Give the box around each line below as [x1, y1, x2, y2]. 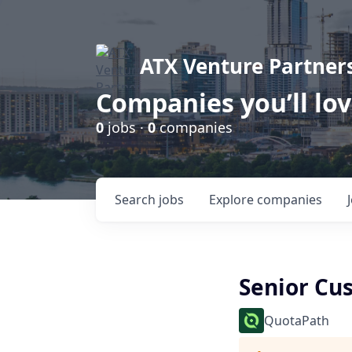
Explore [209, 191, 257, 208]
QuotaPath [264, 312, 329, 329]
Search [115, 191, 159, 208]
